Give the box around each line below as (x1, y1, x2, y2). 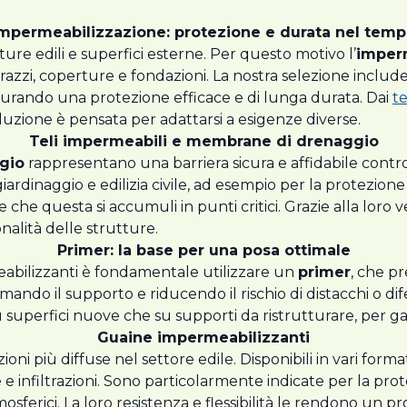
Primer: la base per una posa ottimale (56, 242, 351, 260)
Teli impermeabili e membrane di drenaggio (28, 133, 379, 151)
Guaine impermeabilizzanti (97, 329, 310, 347)
